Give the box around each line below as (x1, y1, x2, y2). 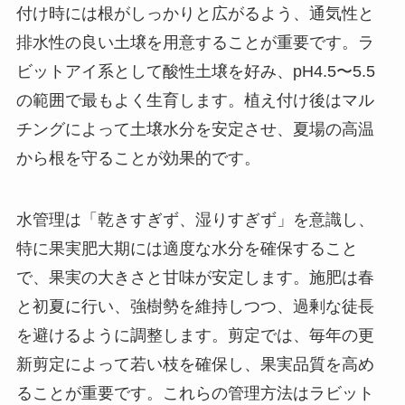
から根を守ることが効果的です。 (15, 148, 260, 167)
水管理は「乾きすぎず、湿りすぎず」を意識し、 (15, 210, 374, 229)
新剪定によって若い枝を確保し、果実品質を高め (15, 354, 374, 373)
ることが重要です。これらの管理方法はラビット (15, 383, 374, 402)
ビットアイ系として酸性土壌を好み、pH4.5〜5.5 (15, 61, 375, 80)
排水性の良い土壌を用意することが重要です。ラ (15, 33, 374, 52)
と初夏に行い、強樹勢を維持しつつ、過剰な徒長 (15, 297, 374, 316)
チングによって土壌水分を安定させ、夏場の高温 (15, 119, 374, 138)
